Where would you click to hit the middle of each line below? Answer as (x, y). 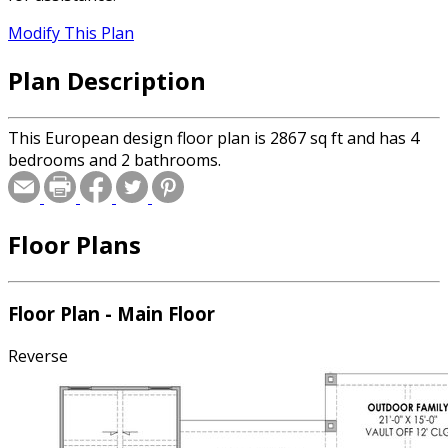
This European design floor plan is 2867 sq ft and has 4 (213, 137)
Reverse (38, 356)
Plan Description (107, 80)
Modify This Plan (71, 33)
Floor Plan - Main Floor (111, 314)
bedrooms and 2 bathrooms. (114, 159)
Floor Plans (74, 244)
